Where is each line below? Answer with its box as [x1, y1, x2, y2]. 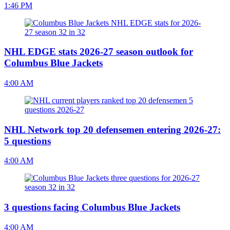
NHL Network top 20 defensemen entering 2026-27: [4, 124, 221, 135]
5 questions [4, 135, 51, 146]
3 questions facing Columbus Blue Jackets [4, 202, 180, 213]
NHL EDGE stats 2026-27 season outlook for [4, 46, 193, 57]
